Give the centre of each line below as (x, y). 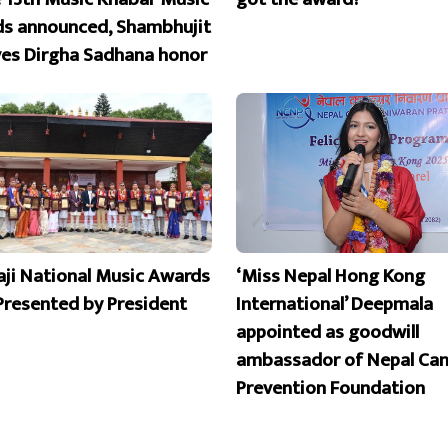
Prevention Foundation (330, 388)
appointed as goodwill (327, 332)
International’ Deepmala (334, 304)
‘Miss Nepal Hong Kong (330, 276)
